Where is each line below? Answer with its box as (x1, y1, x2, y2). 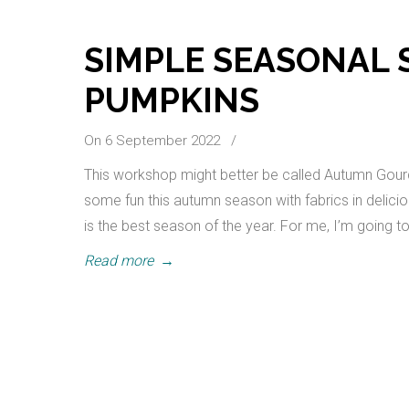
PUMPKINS (84, 80, 259, 121)
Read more (84, 252, 153, 269)
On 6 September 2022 (84, 132, 224, 149)
